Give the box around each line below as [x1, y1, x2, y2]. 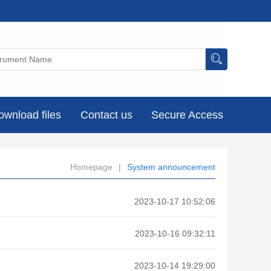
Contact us [80, 109, 132, 121]
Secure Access [151, 109, 223, 121]
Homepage [70, 162, 113, 172]
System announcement [127, 162, 215, 172]
